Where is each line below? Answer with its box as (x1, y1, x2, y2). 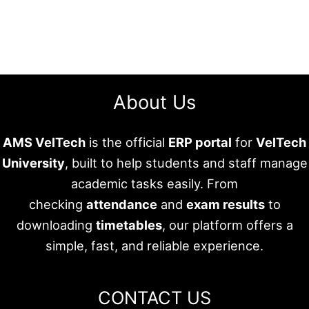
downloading (16, 217, 96, 233)
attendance (86, 197, 157, 212)
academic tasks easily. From (71, 176, 238, 192)
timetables (95, 217, 162, 233)
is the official (86, 134, 168, 150)
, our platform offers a (161, 217, 293, 233)
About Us (113, 90, 196, 114)
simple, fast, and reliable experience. (46, 238, 263, 254)
